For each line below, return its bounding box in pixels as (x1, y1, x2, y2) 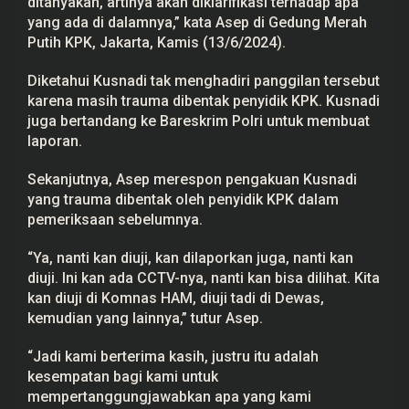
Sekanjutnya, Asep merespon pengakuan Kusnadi (27, 170, 357, 188)
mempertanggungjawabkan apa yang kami (27, 387, 311, 405)
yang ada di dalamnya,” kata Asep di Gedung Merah (27, 13, 367, 31)
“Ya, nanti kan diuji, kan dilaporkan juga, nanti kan (27, 248, 353, 267)
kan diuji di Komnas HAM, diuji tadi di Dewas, (27, 288, 324, 307)
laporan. (27, 131, 82, 150)
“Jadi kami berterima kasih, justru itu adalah (27, 347, 319, 365)
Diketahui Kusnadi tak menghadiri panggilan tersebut (27, 71, 380, 89)
